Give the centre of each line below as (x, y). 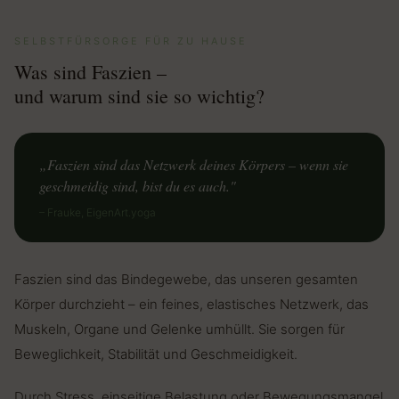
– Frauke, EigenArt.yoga (98, 213)
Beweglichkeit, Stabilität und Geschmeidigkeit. (156, 354)
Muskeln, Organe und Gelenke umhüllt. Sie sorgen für (179, 330)
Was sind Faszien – (90, 72)
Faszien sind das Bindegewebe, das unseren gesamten (186, 280)
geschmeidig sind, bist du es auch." (138, 186)
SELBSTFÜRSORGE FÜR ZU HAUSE (131, 41)
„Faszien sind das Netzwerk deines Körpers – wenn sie (194, 165)
